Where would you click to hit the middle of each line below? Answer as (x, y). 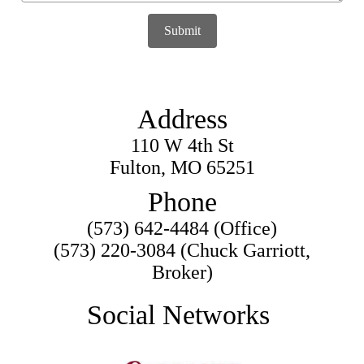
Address (182, 119)
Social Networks (178, 314)
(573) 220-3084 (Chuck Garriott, (182, 250)
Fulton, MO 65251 (182, 167)
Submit (182, 31)
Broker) (182, 272)
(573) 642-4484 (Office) (182, 228)
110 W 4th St (182, 145)
